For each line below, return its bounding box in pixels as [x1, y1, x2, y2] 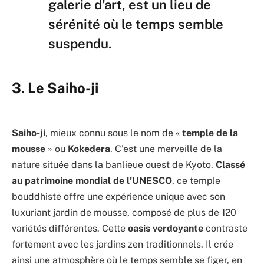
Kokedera [68, 143, 110, 154]
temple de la [182, 127, 238, 138]
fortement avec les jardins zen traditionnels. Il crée [12, 238, 233, 250]
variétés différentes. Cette [12, 222, 128, 234]
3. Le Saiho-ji [12, 79, 98, 96]
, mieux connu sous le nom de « [45, 127, 182, 138]
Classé [216, 159, 245, 170]
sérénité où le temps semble [48, 16, 223, 32]
